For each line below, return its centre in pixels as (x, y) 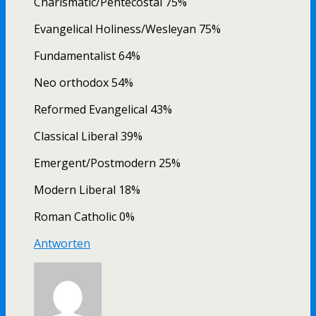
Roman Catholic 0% (84, 217)
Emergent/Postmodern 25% (107, 163)
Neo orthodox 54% (84, 83)
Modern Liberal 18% (87, 190)
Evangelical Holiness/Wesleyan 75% (127, 29)
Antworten (62, 244)
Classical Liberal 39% (88, 136)
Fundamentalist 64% (87, 56)
